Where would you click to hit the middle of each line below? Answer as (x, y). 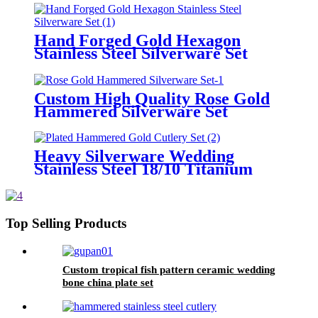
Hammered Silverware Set (131, 111)
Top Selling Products (66, 224)
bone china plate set (108, 282)
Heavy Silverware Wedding (134, 157)
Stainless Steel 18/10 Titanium (143, 169)
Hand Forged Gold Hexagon (137, 40)
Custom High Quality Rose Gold (152, 98)
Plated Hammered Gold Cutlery (152, 182)
